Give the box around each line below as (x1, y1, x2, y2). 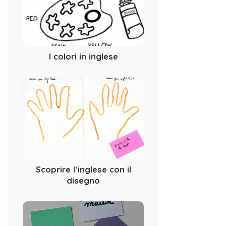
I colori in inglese (48, 50, 118, 62)
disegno (67, 175, 100, 186)
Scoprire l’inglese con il (35, 164, 131, 175)
